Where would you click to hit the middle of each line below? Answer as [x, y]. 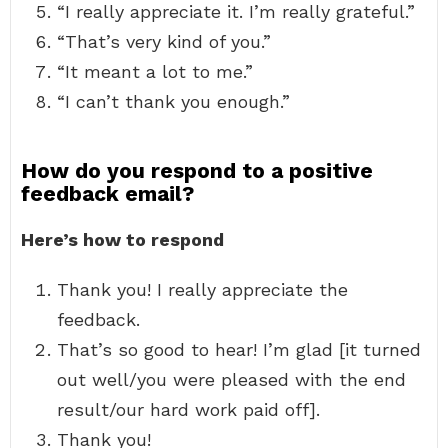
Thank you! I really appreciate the [202, 289]
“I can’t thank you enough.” [173, 101]
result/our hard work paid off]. [188, 409]
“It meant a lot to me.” [155, 71]
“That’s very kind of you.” [164, 41]
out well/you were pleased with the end [231, 379]
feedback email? [107, 193]
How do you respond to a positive [197, 170]
